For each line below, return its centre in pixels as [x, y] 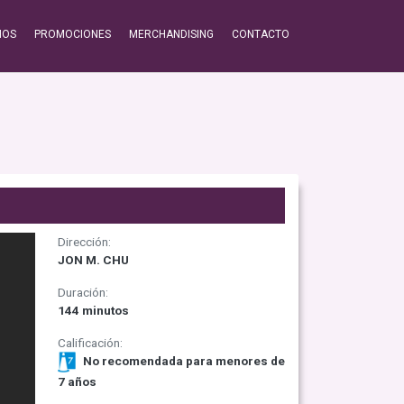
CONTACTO [261, 34]
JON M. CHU [93, 260]
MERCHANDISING [171, 34]
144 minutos [93, 310]
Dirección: [84, 242]
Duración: [83, 292]
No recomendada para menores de [182, 361]
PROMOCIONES [73, 34]
